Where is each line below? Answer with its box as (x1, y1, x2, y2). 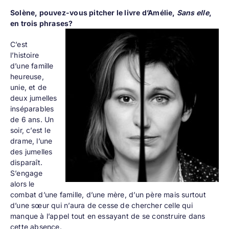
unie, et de (10, 83, 47, 92)
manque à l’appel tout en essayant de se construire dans (10, 212, 205, 221)
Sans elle (176, 8, 209, 17)
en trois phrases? (10, 19, 73, 28)
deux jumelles (10, 94, 57, 103)
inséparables (10, 104, 54, 113)
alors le (10, 179, 35, 189)
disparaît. (10, 158, 43, 167)
